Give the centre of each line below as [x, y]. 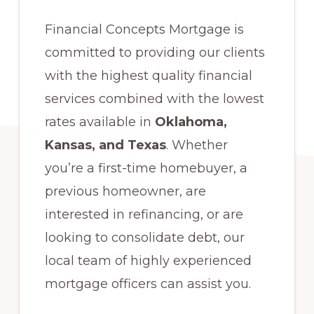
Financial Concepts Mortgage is [144, 30]
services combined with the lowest [154, 99]
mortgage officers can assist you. [148, 284]
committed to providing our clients [155, 53]
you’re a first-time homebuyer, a [146, 169]
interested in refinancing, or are [144, 215]
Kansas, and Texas [105, 145]
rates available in [100, 122]
